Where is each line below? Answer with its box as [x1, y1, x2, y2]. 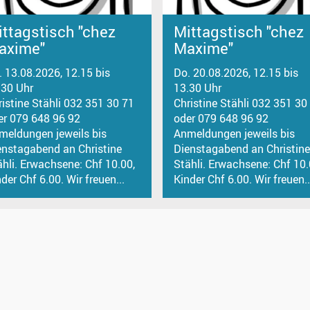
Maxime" [173, 37, 233, 60]
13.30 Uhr [173, 80, 221, 95]
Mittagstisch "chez [173, 21, 304, 43]
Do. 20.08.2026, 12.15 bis [173, 64, 298, 80]
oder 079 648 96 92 [173, 110, 268, 126]
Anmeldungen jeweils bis [173, 125, 295, 141]
